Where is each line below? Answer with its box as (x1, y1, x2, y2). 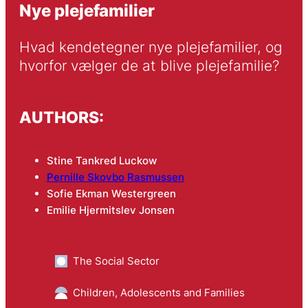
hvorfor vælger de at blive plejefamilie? (19, 57, 279, 75)
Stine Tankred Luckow (46, 154, 157, 168)
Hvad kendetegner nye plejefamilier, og (19, 38, 283, 56)
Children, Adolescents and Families (72, 286, 245, 300)
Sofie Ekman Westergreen (46, 187, 176, 201)
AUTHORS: (19, 107, 104, 126)
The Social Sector (72, 254, 159, 268)
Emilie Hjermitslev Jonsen (46, 203, 175, 217)
